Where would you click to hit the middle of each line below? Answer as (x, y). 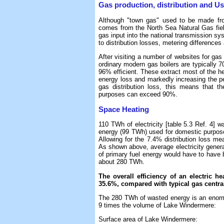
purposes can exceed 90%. (138, 94)
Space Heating (124, 109)
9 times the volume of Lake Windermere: (157, 205)
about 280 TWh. (121, 162)
